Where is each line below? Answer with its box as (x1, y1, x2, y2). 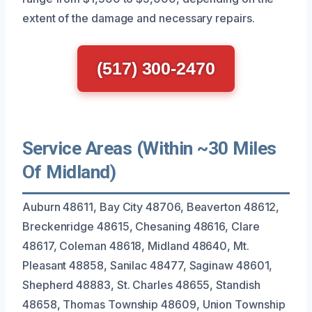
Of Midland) (22, 161, 116, 182)
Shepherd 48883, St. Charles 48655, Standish (22, 277, 260, 292)
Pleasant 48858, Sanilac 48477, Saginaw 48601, (22, 258, 273, 272)
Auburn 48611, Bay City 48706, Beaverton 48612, (22, 199, 280, 214)
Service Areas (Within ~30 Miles (22, 137, 276, 159)
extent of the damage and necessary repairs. (22, 10, 255, 25)
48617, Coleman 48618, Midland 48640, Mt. (22, 238, 249, 253)
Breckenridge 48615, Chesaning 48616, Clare (22, 219, 260, 233)
